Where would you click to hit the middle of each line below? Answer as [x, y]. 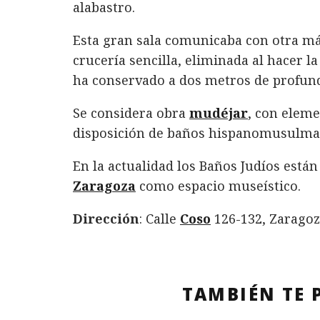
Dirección [106, 218]
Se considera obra [131, 112]
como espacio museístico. [218, 185]
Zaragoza [104, 185]
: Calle [160, 218]
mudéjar [219, 112]
